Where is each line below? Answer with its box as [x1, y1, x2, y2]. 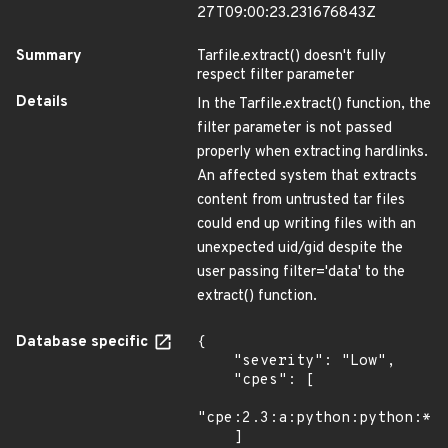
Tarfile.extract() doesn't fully [197, 47, 386, 66]
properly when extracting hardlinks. [197, 143, 428, 162]
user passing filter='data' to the [197, 263, 405, 282]
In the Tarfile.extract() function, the [197, 95, 431, 114]
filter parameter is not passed [197, 119, 392, 138]
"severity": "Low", [197, 352, 233, 371]
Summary [16, 47, 82, 66]
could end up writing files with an [197, 215, 416, 234]
